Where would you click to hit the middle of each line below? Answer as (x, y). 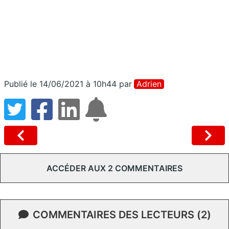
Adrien (149, 84)
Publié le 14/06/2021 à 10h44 (60, 84)
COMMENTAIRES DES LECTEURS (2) (122, 214)
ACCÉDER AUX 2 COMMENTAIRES (114, 168)
